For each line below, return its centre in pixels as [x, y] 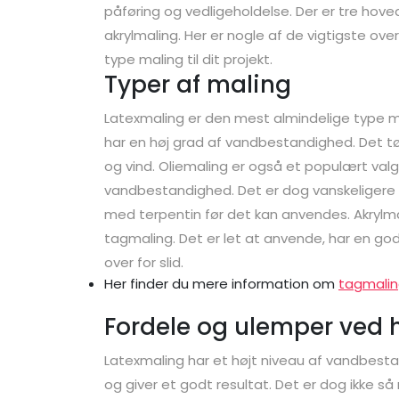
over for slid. [144, 262]
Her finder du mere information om [221, 283]
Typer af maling [198, 84]
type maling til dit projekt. [188, 59]
